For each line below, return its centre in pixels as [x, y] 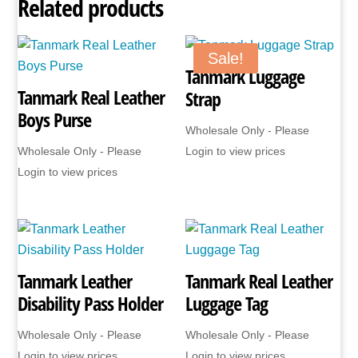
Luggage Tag [227, 304]
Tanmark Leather [75, 281]
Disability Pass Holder [91, 304]
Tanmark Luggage [245, 76]
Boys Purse [55, 119]
